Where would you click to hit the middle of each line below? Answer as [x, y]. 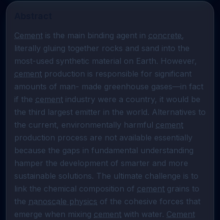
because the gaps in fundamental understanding [104, 150]
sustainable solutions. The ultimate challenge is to [106, 176]
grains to [182, 189]
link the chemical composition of [76, 189]
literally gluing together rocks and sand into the [102, 48]
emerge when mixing [54, 214]
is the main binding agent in [96, 35]
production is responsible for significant [117, 74]
